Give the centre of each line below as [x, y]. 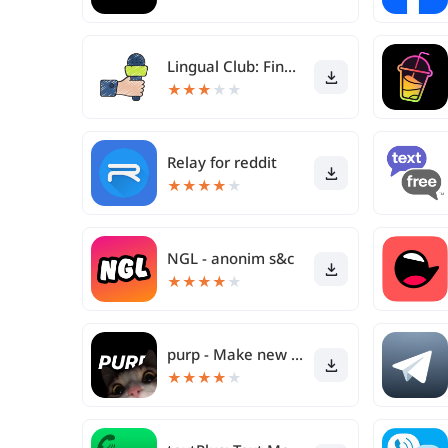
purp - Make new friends [297, 354]
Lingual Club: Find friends [290, 66]
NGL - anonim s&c [230, 258]
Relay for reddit [222, 162]
